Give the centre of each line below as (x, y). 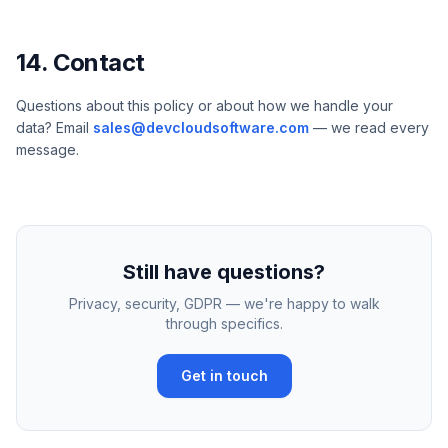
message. (47, 149)
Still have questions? (224, 272)
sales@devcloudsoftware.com (201, 127)
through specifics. (224, 323)
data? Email (52, 127)
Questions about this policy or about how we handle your (204, 105)
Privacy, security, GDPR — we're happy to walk (224, 303)
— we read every (371, 127)
